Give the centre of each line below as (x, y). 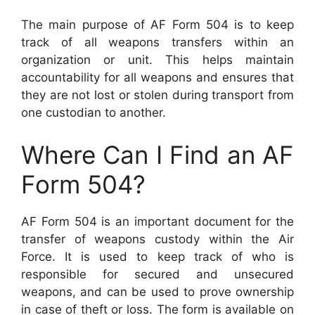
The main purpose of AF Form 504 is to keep (157, 25)
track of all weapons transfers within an (157, 42)
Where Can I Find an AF (157, 154)
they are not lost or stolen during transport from (157, 95)
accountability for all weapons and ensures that (157, 77)
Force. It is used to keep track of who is (157, 256)
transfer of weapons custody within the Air (157, 239)
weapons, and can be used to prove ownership (157, 291)
